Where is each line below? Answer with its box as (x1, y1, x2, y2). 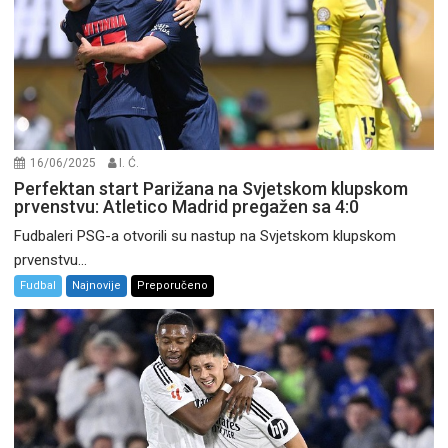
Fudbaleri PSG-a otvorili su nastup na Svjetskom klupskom (14, 226, 397, 245)
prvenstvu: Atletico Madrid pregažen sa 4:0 (14, 195, 360, 217)
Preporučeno (137, 278, 209, 292)
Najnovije (72, 278, 122, 292)
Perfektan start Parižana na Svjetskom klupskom (14, 177, 409, 199)
